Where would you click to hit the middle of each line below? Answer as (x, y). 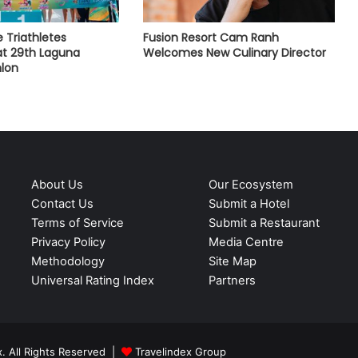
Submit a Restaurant (264, 223)
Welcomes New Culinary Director (234, 53)
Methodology (68, 262)
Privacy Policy (68, 243)
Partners (232, 281)
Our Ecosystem (251, 185)
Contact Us (62, 204)
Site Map (232, 262)
